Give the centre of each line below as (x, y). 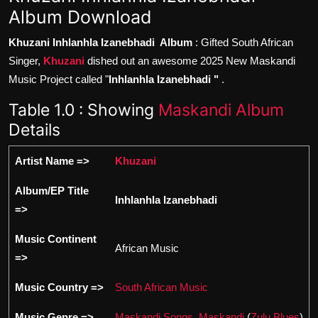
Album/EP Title (52, 190)
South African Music (161, 287)
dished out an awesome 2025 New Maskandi (191, 60)
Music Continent (56, 238)
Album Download (80, 17)
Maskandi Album (221, 109)
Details (34, 129)
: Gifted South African (243, 42)
